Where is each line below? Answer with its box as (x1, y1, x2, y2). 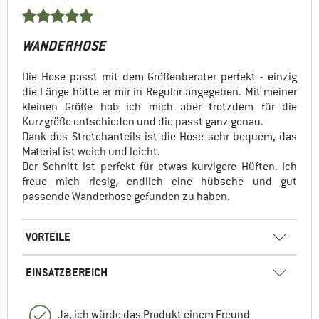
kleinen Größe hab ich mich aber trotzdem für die (22, 99, 297, 114)
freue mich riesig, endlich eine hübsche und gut (22, 174, 297, 189)
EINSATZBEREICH (26, 264, 108, 280)
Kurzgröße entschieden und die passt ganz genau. (22, 114, 263, 129)
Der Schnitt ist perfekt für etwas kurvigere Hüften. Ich (22, 159, 297, 174)
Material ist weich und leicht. (22, 144, 160, 159)
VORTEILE (26, 229, 70, 244)
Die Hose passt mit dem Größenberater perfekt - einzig (22, 69, 297, 84)
